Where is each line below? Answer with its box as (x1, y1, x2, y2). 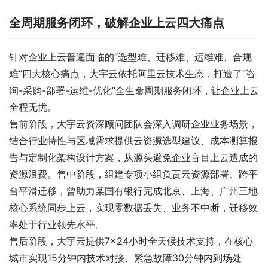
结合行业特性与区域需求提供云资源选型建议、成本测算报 (9, 134, 258, 147)
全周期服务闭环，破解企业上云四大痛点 (9, 15, 224, 30)
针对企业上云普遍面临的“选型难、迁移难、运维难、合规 (9, 50, 252, 63)
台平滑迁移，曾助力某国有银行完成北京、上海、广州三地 (9, 184, 258, 197)
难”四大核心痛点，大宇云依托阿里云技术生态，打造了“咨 (9, 67, 255, 80)
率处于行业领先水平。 (9, 218, 105, 230)
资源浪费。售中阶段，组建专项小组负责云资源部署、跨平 (9, 167, 258, 180)
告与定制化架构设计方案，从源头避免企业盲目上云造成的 (9, 151, 258, 163)
